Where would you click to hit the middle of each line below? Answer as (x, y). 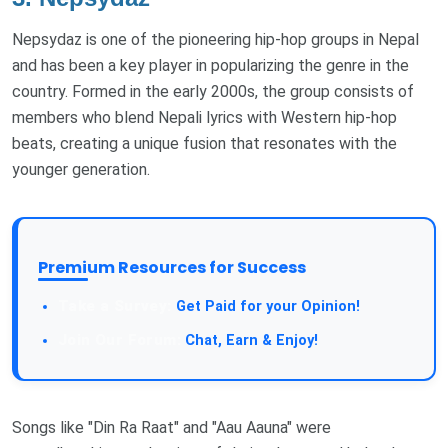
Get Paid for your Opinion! (265, 306)
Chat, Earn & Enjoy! (249, 340)
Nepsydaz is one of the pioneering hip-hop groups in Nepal (215, 39)
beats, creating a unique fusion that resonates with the (204, 143)
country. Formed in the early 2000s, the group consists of (213, 91)
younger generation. (81, 169)
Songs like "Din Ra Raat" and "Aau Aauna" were (171, 427)
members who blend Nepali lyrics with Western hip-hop (204, 117)
